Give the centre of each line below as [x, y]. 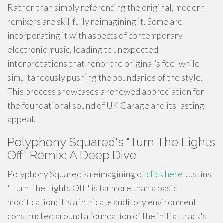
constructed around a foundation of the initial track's [107, 216]
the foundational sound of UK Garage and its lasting [106, 105]
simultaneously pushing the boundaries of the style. [105, 77]
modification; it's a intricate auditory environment [102, 202]
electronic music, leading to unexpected [83, 49]
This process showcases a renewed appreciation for [106, 91]
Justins [197, 174]
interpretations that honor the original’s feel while [104, 63]
